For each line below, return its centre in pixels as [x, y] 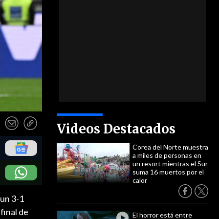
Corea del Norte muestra [170, 147]
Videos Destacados [116, 129]
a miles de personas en [167, 155]
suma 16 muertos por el [168, 172]
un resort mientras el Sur [170, 164]
